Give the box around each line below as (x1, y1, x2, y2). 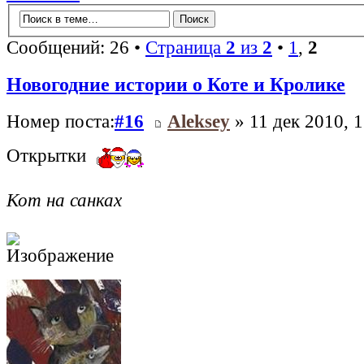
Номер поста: (6, 111, 115, 132)
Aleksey (167, 111, 230, 132)
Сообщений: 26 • (6, 37, 145, 58)
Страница (145, 37, 226, 58)
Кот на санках (6, 189, 122, 210)
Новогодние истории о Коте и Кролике (6, 73, 345, 96)
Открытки (6, 145, 91, 167)
